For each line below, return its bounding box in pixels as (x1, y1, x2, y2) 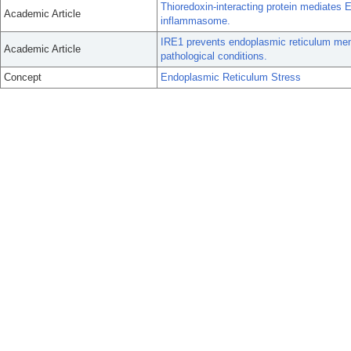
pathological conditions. (161, 50, 267, 62)
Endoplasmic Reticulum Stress (161, 71, 301, 83)
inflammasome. (161, 15, 230, 27)
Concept (4, 71, 42, 83)
